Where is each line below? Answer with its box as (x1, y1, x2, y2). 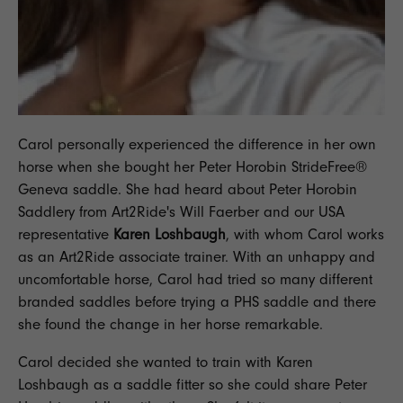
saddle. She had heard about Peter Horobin (68, 181, 357, 199)
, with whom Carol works (226, 226, 384, 244)
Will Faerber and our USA (175, 203, 345, 221)
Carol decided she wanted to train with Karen (18, 354, 313, 372)
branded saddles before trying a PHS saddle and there (18, 293, 376, 311)
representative (18, 226, 113, 244)
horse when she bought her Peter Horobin (18, 158, 291, 176)
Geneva (18, 181, 68, 199)
